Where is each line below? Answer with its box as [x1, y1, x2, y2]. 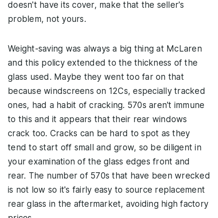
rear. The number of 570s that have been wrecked [8, 170, 210, 181]
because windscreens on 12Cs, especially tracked [8, 86, 205, 96]
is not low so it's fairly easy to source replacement [8, 184, 205, 195]
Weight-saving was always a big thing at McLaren [8, 43, 202, 54]
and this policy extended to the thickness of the [8, 57, 198, 68]
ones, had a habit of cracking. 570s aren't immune [8, 100, 205, 110]
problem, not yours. [8, 14, 86, 24]
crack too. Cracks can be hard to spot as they [8, 128, 190, 138]
